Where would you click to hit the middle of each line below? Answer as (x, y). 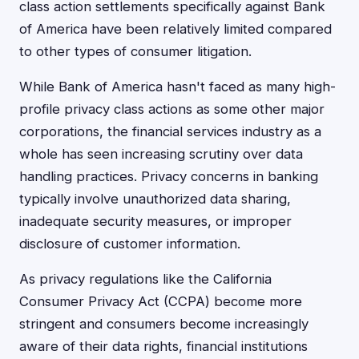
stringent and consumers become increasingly (164, 324)
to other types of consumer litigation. (135, 51)
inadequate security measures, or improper (155, 221)
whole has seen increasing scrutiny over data (161, 154)
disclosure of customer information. (130, 244)
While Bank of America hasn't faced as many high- (177, 87)
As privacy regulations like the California (145, 279)
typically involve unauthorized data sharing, (155, 199)
